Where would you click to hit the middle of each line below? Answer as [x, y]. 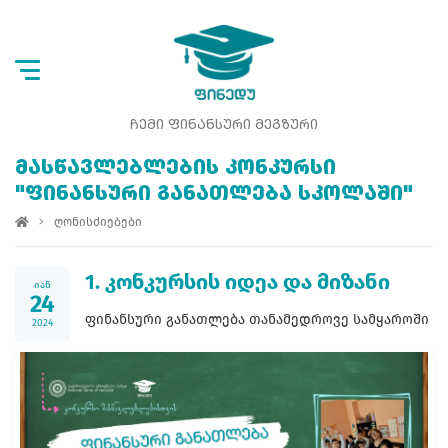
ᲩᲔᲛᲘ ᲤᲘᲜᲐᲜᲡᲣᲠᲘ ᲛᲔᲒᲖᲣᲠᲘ [224, 124]
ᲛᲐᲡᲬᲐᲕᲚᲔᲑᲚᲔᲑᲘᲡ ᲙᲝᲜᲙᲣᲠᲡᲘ [175, 168]
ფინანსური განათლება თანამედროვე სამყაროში [257, 319]
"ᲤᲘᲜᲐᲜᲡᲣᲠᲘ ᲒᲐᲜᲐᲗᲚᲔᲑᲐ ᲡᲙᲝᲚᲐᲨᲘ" [214, 194]
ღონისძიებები [98, 221]
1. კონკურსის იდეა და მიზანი [237, 281]
